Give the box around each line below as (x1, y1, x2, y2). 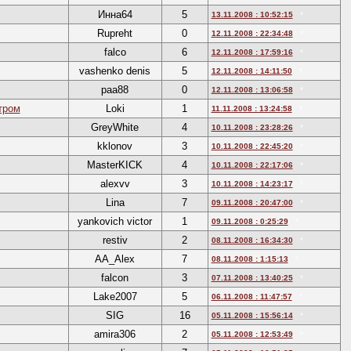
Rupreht (97, 27, 132, 39)
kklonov (97, 140, 132, 152)
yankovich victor (78, 215, 152, 227)
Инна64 (97, 9, 132, 20)
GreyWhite (91, 121, 139, 133)
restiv (102, 234, 128, 246)
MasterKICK (87, 159, 143, 171)
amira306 (94, 328, 136, 340)
